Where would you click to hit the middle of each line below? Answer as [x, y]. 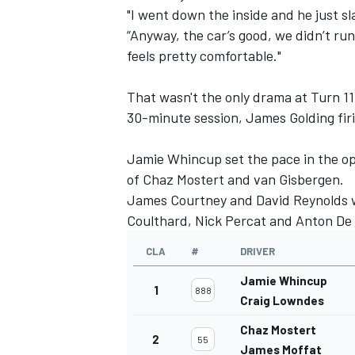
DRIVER [258, 252]
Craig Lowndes [282, 301]
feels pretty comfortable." [204, 56]
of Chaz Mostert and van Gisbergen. [235, 179]
